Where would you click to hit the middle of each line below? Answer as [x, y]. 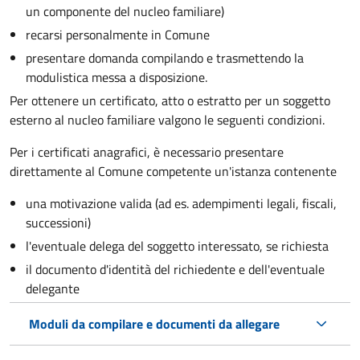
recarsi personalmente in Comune [118, 34]
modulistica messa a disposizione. [117, 77]
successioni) [58, 222]
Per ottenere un [55, 100]
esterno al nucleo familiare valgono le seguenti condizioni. [167, 119]
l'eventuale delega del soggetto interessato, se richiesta [177, 245]
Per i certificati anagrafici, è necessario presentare [147, 151]
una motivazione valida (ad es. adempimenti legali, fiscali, [181, 203]
